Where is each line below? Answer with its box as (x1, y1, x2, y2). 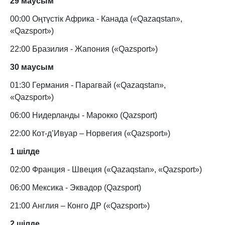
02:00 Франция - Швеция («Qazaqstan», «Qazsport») (10, 165, 202, 174)
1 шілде (10, 147, 40, 156)
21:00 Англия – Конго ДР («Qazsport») (10, 201, 150, 210)
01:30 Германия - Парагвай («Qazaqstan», (10, 81, 166, 90)
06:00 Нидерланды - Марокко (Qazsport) (10, 111, 157, 120)
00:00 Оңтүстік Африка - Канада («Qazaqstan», (10, 15, 182, 24)
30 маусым (10, 63, 54, 72)
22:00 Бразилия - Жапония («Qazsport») (10, 45, 158, 54)
